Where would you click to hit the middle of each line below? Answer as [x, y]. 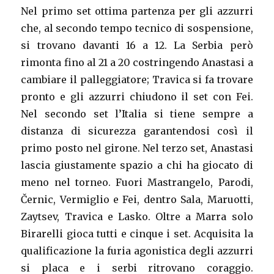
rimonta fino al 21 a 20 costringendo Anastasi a [137, 63]
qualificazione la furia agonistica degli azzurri [137, 251]
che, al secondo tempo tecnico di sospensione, [137, 28]
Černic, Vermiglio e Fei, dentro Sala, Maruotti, [137, 200]
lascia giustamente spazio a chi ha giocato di [137, 165]
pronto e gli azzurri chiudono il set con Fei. [137, 97]
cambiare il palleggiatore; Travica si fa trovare [137, 80]
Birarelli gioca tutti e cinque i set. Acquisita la [137, 234]
